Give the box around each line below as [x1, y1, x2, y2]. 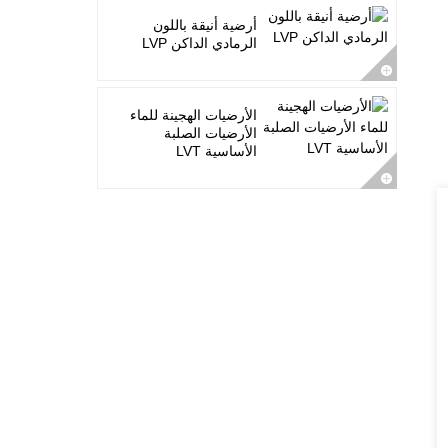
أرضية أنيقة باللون [153, 17, 258, 34]
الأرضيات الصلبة [164, 125, 258, 142]
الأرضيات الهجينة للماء [130, 107, 258, 124]
